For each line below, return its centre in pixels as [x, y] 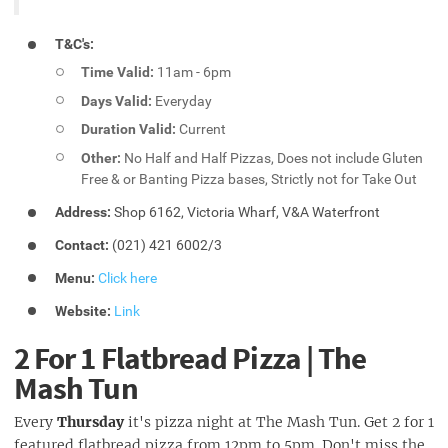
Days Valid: [117, 100]
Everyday [182, 100]
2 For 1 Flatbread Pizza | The [190, 357]
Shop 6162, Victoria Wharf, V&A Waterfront [247, 212]
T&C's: [75, 44]
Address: [85, 212]
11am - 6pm [193, 71]
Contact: [84, 245]
